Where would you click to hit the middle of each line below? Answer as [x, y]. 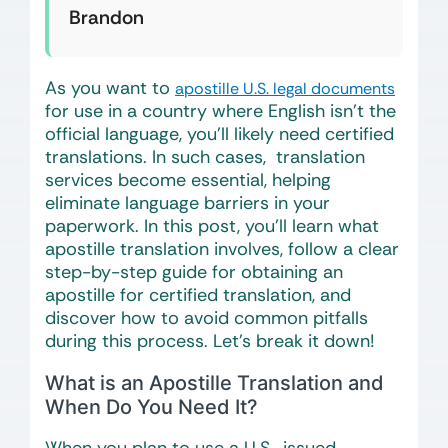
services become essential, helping [188, 180]
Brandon [106, 17]
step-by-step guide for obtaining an [194, 272]
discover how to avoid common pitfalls [206, 318]
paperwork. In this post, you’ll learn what [212, 226]
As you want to [110, 88]
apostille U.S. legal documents [285, 88]
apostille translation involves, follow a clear [222, 249]
